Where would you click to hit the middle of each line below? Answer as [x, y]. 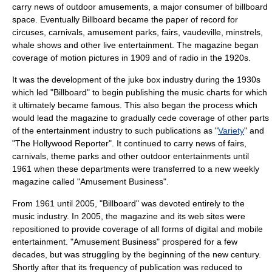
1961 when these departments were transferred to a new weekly [136, 169]
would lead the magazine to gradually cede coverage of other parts [141, 118]
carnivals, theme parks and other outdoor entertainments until [131, 156]
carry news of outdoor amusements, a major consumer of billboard [140, 7]
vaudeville [202, 32]
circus [23, 32]
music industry [39, 216]
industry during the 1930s [210, 80]
